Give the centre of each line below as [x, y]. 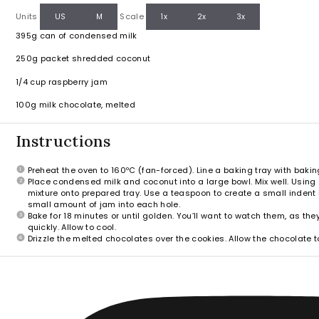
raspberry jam [77, 82]
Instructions [63, 141]
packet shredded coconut [94, 59]
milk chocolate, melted [86, 105]
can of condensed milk [87, 35]
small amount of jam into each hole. [104, 204]
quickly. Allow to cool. [72, 227]
